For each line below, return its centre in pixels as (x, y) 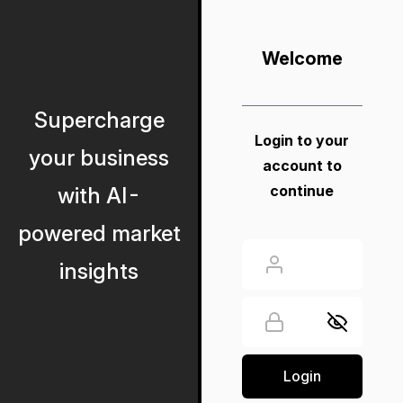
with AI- (99, 196)
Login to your (302, 140)
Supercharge (99, 120)
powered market (99, 233)
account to (302, 166)
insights (99, 271)
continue (302, 191)
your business (99, 158)
